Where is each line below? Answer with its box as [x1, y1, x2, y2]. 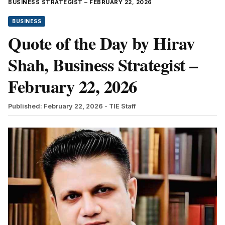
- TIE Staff [104, 102, 136, 110]
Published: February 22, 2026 [8, 102, 103, 110]
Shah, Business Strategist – [8, 52, 198, 77]
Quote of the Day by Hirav [8, 30, 195, 56]
